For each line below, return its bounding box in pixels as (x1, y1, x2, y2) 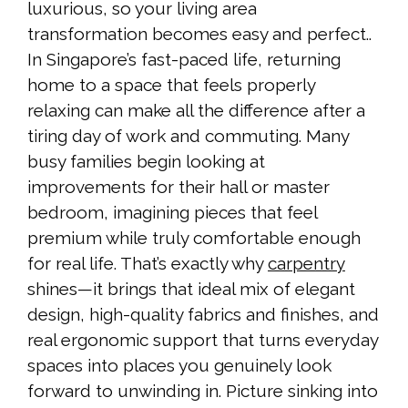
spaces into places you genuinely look (27, 355, 331, 376)
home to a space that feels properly (27, 75, 315, 96)
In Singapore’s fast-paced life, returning (27, 49, 341, 70)
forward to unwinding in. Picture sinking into (27, 381, 378, 402)
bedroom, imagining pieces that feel (27, 202, 317, 223)
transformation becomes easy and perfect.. (27, 24, 372, 45)
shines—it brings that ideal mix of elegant (27, 279, 355, 300)
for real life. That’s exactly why (27, 253, 268, 274)
